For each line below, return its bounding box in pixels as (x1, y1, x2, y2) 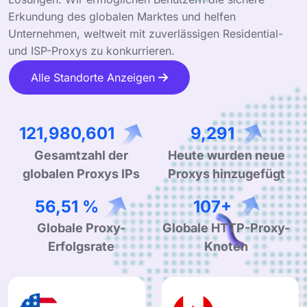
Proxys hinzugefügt (167, 166, 285, 181)
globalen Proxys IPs (22, 166, 140, 181)
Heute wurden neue (167, 147, 285, 162)
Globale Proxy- (36, 220, 125, 235)
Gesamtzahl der (34, 147, 128, 162)
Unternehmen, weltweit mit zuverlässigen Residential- (8, 26, 283, 40)
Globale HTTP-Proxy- (162, 220, 290, 235)
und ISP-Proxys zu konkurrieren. (8, 43, 175, 58)
